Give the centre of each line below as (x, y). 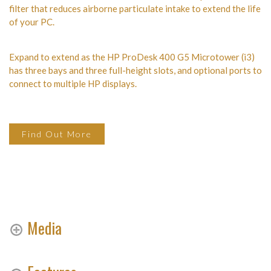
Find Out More (57, 134)
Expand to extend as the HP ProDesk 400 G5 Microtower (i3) (132, 57)
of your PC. (32, 22)
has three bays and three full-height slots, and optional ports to (135, 70)
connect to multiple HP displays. (73, 84)
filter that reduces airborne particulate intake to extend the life (135, 9)
